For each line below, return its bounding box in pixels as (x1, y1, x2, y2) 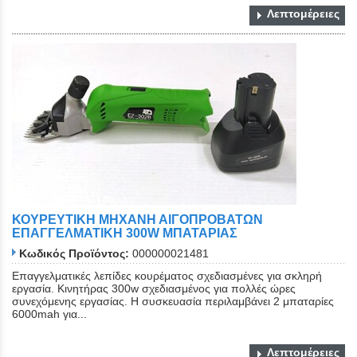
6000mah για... (12, 307, 87, 320)
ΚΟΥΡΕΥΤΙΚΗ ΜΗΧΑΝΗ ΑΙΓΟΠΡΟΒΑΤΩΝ (12, 213, 263, 227)
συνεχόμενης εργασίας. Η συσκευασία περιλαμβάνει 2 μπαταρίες (12, 294, 334, 308)
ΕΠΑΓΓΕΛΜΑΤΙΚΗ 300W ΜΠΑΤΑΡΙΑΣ (12, 226, 237, 241)
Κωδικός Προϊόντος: (19, 246, 129, 260)
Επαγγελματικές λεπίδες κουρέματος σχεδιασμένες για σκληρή (12, 269, 322, 282)
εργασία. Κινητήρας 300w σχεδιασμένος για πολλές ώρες (12, 281, 296, 295)
